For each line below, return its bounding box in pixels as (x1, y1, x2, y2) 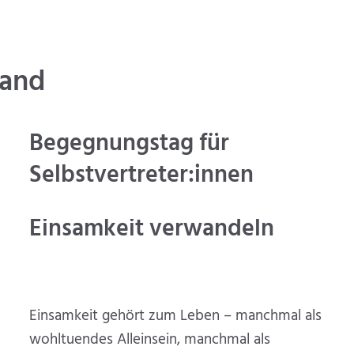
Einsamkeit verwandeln (29, 210, 275, 249)
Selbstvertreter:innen (29, 156, 254, 194)
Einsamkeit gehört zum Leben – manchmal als (29, 304, 322, 329)
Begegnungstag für (29, 124, 230, 163)
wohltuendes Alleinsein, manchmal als (29, 328, 271, 352)
